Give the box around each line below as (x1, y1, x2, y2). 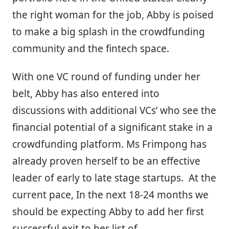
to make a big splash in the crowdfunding (12, 25, 205, 38)
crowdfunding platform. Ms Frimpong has (12, 137, 207, 151)
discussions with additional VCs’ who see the (12, 103, 216, 117)
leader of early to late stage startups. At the (12, 171, 216, 185)
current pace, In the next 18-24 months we (12, 188, 209, 201)
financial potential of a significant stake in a (12, 120, 213, 134)
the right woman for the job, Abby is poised (12, 8, 214, 21)
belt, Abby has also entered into (12, 86, 159, 100)
